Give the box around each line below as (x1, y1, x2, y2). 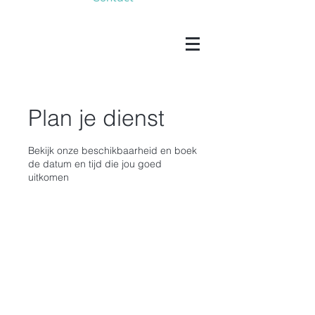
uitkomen (28, 171, 69, 184)
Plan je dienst (28, 104, 165, 131)
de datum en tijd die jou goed (28, 157, 162, 170)
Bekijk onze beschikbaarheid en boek (28, 144, 197, 157)
